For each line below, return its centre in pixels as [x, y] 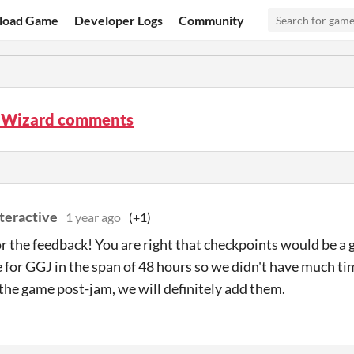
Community [212, 20]
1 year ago [93, 217]
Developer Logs [119, 20]
